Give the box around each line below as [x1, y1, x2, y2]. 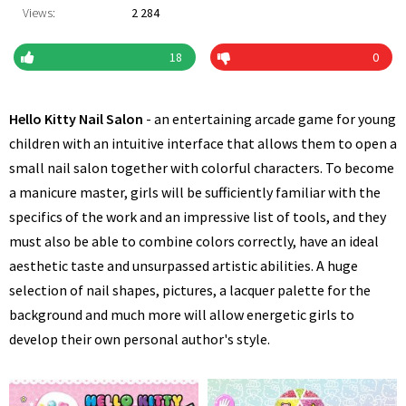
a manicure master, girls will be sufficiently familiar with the [9, 183, 381, 201]
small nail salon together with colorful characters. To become [9, 159, 394, 177]
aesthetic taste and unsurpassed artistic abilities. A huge [9, 256, 358, 275]
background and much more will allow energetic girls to [9, 305, 354, 324]
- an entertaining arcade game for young [143, 110, 396, 128]
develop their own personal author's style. [9, 330, 270, 348]
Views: [23, 5, 55, 21]
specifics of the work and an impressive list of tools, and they [9, 208, 386, 226]
